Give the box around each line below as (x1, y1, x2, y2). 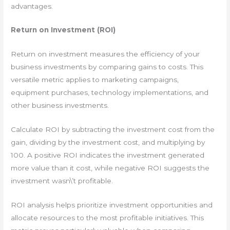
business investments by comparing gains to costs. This (11, 63, 204, 71)
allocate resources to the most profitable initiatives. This (11, 214, 204, 222)
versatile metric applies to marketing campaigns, (11, 75, 179, 84)
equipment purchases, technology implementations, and (11, 88, 209, 97)
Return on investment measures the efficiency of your (11, 50, 200, 59)
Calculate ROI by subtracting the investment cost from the (11, 125, 215, 134)
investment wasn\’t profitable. (11, 177, 113, 185)
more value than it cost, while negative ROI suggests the (11, 164, 210, 172)
